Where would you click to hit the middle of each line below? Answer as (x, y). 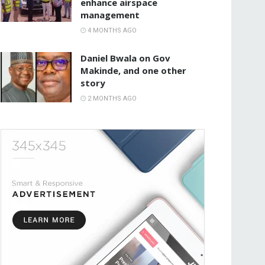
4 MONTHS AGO (111, 30)
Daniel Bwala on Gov (125, 58)
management (110, 14)
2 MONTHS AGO (111, 98)
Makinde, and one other (133, 70)
